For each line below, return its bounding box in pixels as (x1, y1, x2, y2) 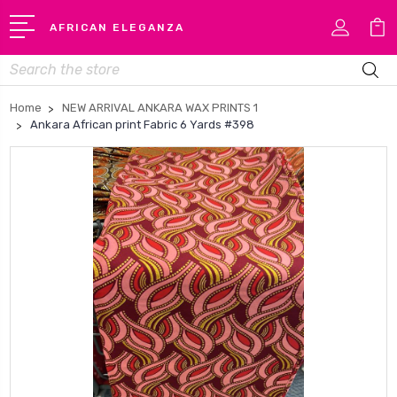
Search (10, 56, 51, 72)
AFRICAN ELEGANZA (50, 20, 185, 34)
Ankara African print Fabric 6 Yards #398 (30, 117, 254, 131)
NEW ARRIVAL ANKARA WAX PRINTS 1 (62, 100, 258, 114)
